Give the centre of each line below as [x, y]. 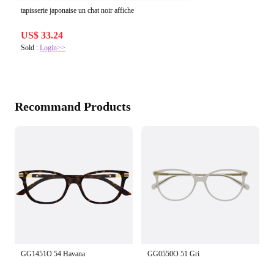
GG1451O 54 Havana [53, 254]
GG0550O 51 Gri [173, 254]
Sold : [30, 48]
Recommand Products [73, 107]
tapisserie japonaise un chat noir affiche [77, 11]
